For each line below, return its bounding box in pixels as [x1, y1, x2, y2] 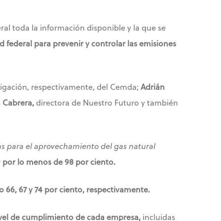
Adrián [141, 81, 165, 93]
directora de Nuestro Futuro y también [34, 97, 178, 109]
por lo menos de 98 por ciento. [2, 156, 115, 168]
